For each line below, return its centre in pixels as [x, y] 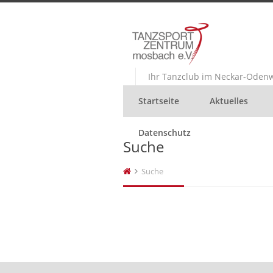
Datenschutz [165, 133]
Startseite [159, 101]
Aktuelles [229, 101]
